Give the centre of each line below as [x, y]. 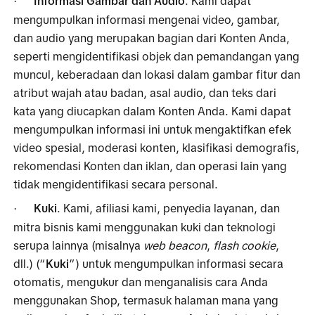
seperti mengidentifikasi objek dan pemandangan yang [157, 56]
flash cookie [245, 245]
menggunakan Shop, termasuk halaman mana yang [146, 300]
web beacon [175, 245]
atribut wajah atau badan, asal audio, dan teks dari [145, 92]
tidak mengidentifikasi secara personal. [116, 184]
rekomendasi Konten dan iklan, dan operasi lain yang [150, 166]
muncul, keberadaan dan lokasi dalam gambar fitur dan [157, 74]
